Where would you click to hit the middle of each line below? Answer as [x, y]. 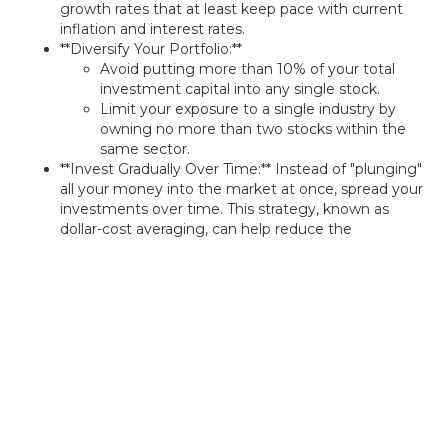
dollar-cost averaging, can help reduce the [206, 229]
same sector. [145, 149]
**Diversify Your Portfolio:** [151, 49]
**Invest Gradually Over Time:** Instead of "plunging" [241, 169]
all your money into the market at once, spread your [241, 189]
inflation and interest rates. [152, 29]
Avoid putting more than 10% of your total [247, 69]
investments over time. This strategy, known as [224, 209]
